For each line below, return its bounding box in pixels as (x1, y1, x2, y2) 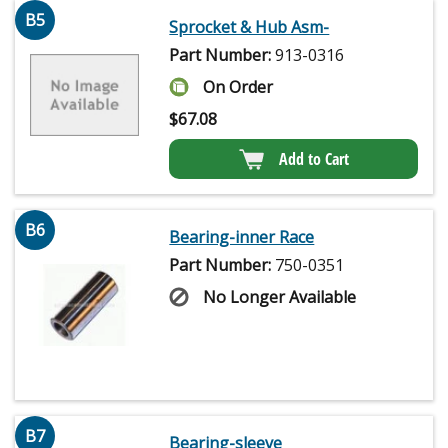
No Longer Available (203, 286, 357, 309)
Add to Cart (278, 148, 349, 171)
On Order (203, 76, 274, 99)
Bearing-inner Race (169, 226, 315, 249)
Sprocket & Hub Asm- (169, 16, 330, 39)
